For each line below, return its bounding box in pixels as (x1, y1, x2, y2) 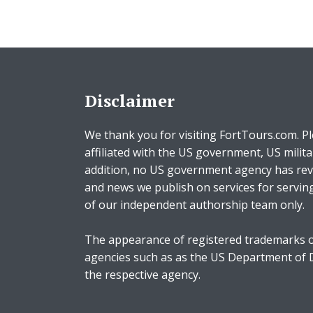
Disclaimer (85, 89, 175, 112)
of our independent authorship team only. (85, 197, 305, 212)
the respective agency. (85, 267, 201, 282)
